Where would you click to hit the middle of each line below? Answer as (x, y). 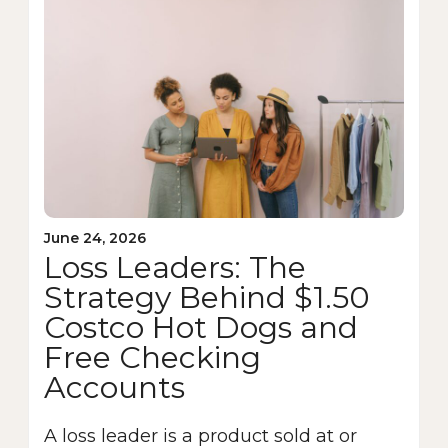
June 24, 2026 (95, 238)
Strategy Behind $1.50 (207, 298)
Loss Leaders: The (175, 268)
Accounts (114, 388)
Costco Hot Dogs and (201, 328)
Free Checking (152, 358)
